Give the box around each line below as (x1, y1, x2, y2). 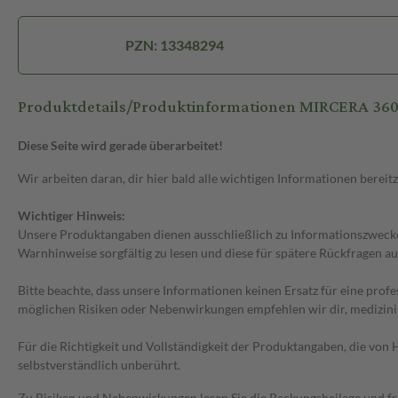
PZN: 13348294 (124, 36, 224, 54)
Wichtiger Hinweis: (18, 208, 125, 224)
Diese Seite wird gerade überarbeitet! (18, 138, 223, 154)
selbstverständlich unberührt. (18, 357, 180, 373)
